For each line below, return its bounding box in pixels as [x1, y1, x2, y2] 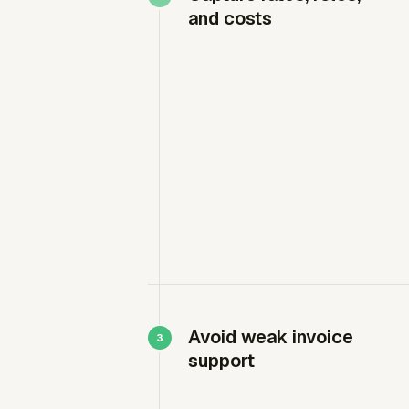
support [188, 348, 255, 372]
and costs [188, 5, 272, 30]
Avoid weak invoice [188, 324, 353, 349]
